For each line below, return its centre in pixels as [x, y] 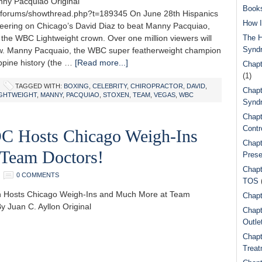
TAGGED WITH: [39, 86]
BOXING [76, 86]
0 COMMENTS [38, 175]
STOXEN [116, 95]
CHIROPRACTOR [157, 86]
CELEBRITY [110, 86]
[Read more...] [101, 63]
